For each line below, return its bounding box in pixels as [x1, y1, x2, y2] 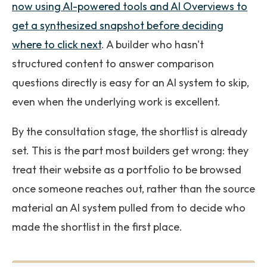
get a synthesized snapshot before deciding [12, 18, 223, 32]
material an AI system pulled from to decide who [12, 201, 246, 215]
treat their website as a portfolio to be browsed [12, 163, 241, 176]
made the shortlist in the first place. [12, 220, 182, 234]
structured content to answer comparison [12, 57, 214, 70]
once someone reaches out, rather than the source [12, 182, 255, 195]
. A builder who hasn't [101, 38, 204, 51]
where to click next [12, 38, 101, 51]
